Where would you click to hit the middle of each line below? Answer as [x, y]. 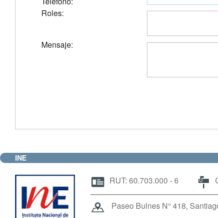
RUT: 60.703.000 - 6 [142, 181]
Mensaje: [57, 45]
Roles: [53, 13]
